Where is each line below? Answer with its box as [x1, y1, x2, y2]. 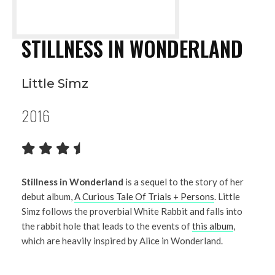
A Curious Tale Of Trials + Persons [74, 191, 214, 203]
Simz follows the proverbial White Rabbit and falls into [21, 206, 242, 217]
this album [192, 220, 233, 232]
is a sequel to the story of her [123, 176, 244, 188]
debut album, [21, 191, 74, 203]
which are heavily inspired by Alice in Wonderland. [21, 235, 223, 247]
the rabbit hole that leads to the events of [21, 220, 192, 232]
